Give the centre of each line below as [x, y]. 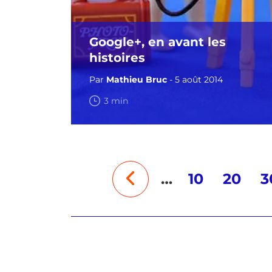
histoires [117, 58]
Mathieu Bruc [137, 80]
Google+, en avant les [158, 42]
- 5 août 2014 [195, 80]
